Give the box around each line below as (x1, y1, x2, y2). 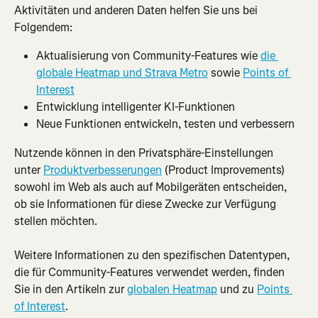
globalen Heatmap (127, 282, 217, 297)
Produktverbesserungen (43, 162, 162, 177)
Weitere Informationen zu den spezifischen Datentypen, (14, 248, 292, 263)
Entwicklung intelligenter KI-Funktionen (36, 99, 235, 114)
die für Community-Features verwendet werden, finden (14, 265, 287, 280)
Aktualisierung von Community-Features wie (36, 48, 261, 63)
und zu (217, 282, 257, 297)
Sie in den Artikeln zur (14, 282, 127, 297)
